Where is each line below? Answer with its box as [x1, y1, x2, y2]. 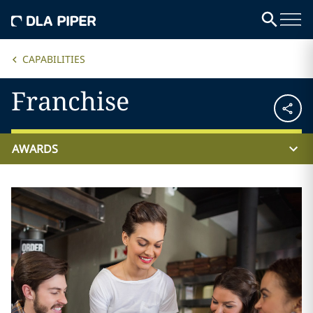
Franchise [11, 84, 129, 118]
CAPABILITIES [22, 52, 85, 66]
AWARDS [12, 141, 58, 156]
